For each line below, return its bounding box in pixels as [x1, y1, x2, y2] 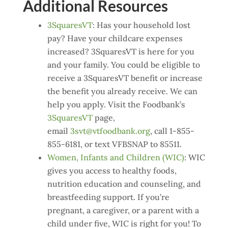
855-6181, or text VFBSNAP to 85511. [47, 139, 182, 149]
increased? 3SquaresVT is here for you [47, 46, 194, 56]
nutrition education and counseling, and [47, 179, 201, 189]
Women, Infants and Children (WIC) [47, 152, 184, 162]
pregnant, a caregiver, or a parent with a [47, 205, 199, 215]
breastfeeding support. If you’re [47, 192, 169, 202]
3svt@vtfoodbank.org [70, 126, 150, 136]
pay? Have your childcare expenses [47, 33, 183, 43]
